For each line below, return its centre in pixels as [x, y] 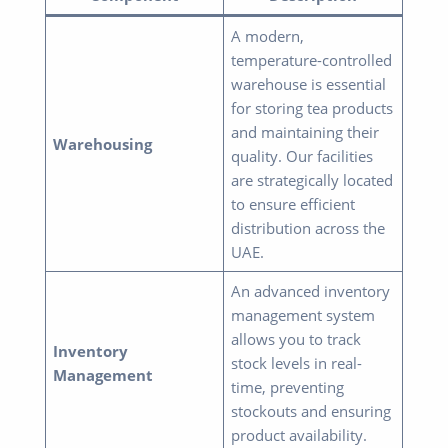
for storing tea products [312, 107]
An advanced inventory [311, 290]
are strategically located [312, 179]
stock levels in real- [297, 362]
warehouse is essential [309, 83]
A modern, [268, 35]
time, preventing [288, 386]
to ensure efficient [293, 203]
